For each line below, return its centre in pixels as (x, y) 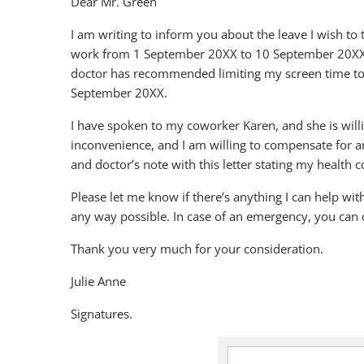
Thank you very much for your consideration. (197, 249)
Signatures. (102, 314)
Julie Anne (98, 281)
